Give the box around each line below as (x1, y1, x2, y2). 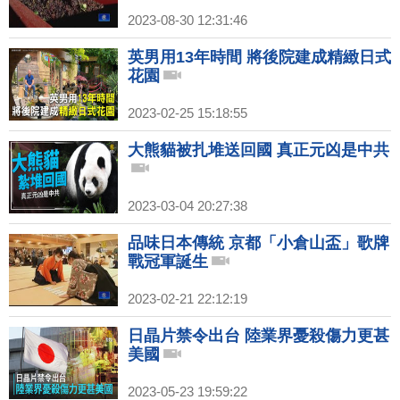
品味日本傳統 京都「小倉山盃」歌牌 (128, 234, 389, 253)
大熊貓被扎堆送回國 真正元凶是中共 (128, 141, 389, 160)
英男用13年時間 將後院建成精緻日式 (128, 48, 391, 67)
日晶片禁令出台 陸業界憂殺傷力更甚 (128, 327, 389, 346)
